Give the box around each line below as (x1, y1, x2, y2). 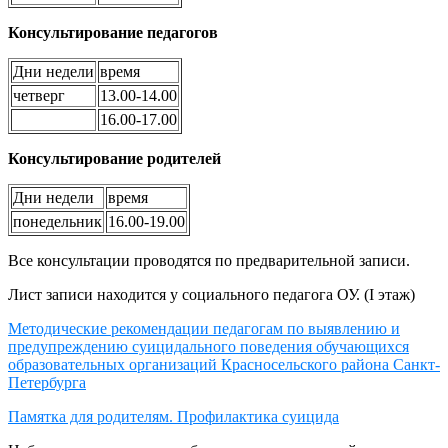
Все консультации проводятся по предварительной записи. (8, 251, 410, 269)
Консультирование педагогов (8, 23, 218, 41)
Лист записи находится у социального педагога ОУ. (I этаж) (8, 285, 415, 303)
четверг (13, 86, 65, 104)
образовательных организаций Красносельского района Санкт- (8, 355, 440, 373)
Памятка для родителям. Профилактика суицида (8, 407, 339, 425)
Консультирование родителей (8, 149, 221, 167)
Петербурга (8, 373, 86, 391)
